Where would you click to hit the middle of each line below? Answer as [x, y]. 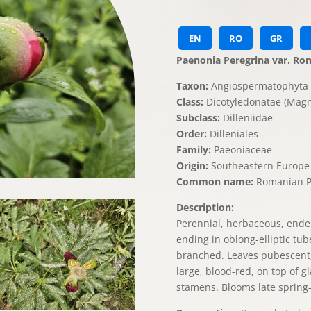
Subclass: [198, 117]
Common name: [215, 181]
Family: [193, 149]
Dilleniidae [246, 117]
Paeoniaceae [241, 149]
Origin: [192, 165]
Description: [205, 207]
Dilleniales [232, 133]
